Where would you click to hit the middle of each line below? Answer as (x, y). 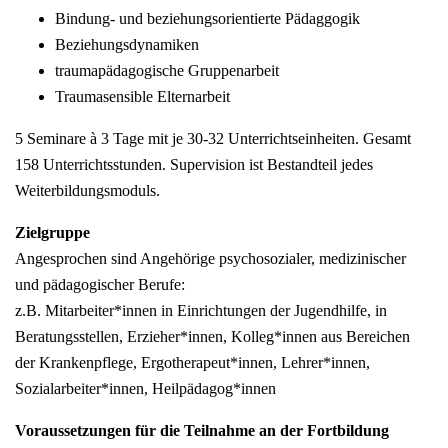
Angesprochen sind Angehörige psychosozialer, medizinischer (210, 259)
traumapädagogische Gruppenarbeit (167, 71)
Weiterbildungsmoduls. (87, 191)
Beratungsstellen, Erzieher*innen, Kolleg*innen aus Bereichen (212, 337)
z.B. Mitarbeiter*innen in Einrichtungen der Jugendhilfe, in (201, 311)
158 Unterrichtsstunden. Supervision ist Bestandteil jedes (194, 165)
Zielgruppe (52, 233)
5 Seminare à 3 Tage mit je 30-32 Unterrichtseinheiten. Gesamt (213, 139)
